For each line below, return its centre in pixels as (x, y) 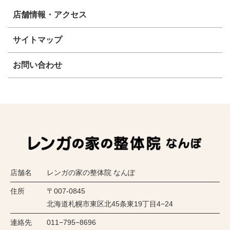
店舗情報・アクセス (50, 14)
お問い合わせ (37, 65)
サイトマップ (37, 40)
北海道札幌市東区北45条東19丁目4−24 (110, 204)
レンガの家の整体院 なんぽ (91, 172)
